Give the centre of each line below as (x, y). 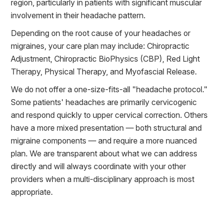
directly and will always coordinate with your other (99, 166)
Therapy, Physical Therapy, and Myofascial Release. (104, 71)
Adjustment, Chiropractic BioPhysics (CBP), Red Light (106, 58)
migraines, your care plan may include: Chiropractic (100, 46)
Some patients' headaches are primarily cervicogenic (104, 102)
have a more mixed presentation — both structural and (107, 128)
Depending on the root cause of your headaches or (101, 33)
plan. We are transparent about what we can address (104, 153)
